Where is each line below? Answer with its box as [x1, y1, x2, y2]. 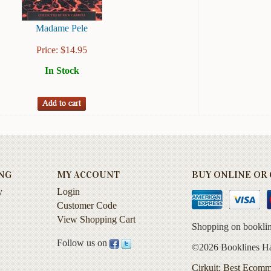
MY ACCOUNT [57, 169, 120, 181]
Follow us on [57, 237, 109, 248]
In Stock [44, 65, 79, 76]
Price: [36, 45, 60, 56]
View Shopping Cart [57, 214, 135, 224]
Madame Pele [36, 23, 88, 34]
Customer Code [57, 200, 117, 211]
